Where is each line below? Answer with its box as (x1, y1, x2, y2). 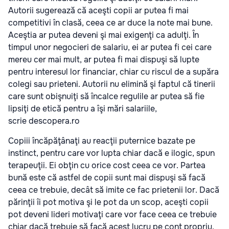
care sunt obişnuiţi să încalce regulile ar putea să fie (8, 91, 204, 102)
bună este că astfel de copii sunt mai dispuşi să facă (8, 172, 205, 184)
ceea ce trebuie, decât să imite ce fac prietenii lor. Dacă (8, 185, 219, 196)
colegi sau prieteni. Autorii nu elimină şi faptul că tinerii (8, 79, 215, 90)
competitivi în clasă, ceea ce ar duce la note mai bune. (8, 17, 213, 29)
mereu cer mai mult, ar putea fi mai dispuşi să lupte (8, 54, 199, 65)
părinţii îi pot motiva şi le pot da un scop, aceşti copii (8, 197, 209, 208)
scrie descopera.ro (8, 116, 80, 127)
